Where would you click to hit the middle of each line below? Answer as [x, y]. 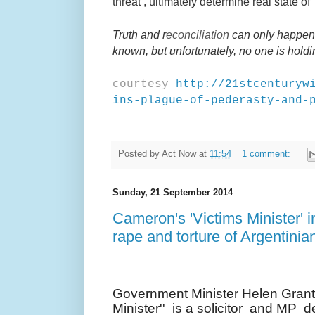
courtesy [141, 84]
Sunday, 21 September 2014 [173, 193]
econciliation [198, 34]
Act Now [180, 154]
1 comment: [267, 154]
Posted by [140, 154]
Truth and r [139, 34]
